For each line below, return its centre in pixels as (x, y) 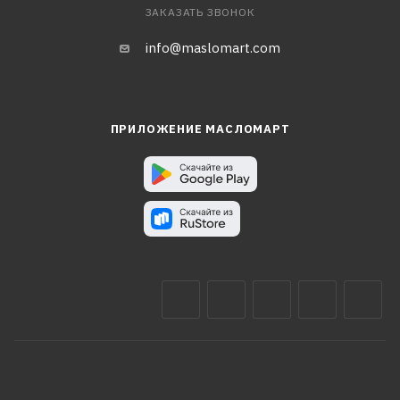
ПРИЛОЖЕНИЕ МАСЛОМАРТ (200, 129)
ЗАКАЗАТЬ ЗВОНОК (200, 12)
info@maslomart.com (213, 48)
